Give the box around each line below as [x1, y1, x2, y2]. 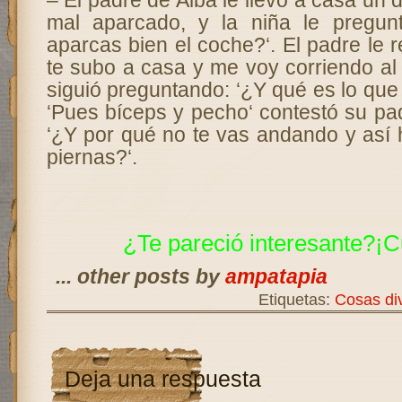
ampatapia [224, 265, 328, 288]
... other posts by [55, 265, 225, 288]
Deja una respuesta [64, 367, 261, 391]
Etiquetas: [258, 290, 335, 309]
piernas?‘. [46, 145, 137, 169]
